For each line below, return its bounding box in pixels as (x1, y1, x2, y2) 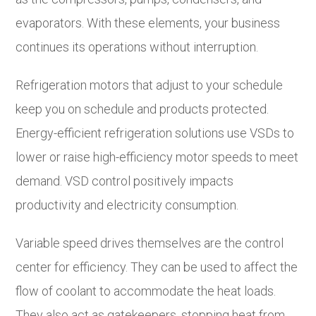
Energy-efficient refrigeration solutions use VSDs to (16, 126, 295, 141)
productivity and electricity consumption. (16, 197, 239, 213)
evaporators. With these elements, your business (16, 16, 281, 31)
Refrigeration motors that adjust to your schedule (16, 78, 284, 93)
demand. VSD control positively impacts (16, 174, 234, 189)
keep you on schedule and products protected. (16, 102, 269, 117)
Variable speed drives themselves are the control (16, 236, 284, 251)
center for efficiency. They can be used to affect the (16, 260, 298, 275)
